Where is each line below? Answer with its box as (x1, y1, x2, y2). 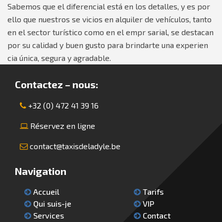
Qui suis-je (31, 199, 71, 209)
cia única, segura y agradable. (7, 53, 111, 63)
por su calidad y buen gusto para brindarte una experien (7, 40, 208, 50)
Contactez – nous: (15, 78, 98, 91)
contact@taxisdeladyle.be (30, 141, 120, 151)
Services (31, 211, 64, 221)
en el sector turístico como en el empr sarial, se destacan (7, 27, 214, 37)
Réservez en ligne (30, 121, 95, 131)
